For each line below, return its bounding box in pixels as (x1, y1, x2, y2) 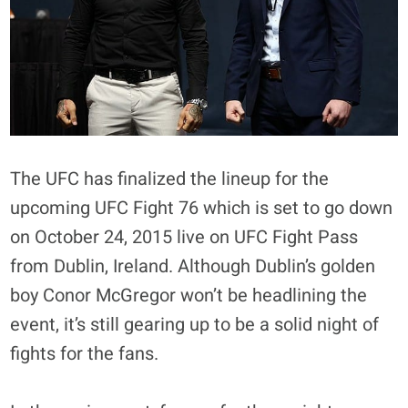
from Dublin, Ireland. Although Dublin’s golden (10, 252, 376, 280)
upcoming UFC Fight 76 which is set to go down (10, 194, 393, 221)
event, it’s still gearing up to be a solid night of (10, 311, 380, 338)
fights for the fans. (10, 340, 159, 367)
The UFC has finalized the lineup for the (10, 165, 330, 192)
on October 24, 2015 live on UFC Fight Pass (10, 223, 359, 250)
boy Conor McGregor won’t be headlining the (10, 281, 368, 309)
